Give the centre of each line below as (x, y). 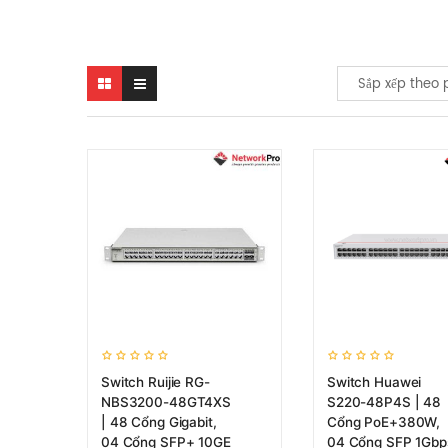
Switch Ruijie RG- (155, 382)
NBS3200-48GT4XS (166, 402)
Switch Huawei (374, 382)
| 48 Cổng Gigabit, (159, 422)
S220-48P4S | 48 (384, 402)
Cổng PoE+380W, (384, 422)
